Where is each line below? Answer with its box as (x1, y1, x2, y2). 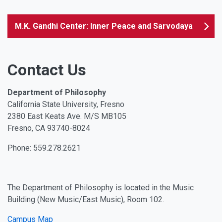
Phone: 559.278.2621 (7, 143, 81, 153)
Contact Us (7, 60, 86, 80)
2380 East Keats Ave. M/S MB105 (7, 111, 126, 121)
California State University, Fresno (7, 100, 124, 110)
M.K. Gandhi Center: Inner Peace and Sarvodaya (15, 21, 193, 31)
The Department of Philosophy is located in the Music (7, 183, 194, 193)
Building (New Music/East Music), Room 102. (7, 195, 164, 205)
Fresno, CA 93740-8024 (7, 123, 90, 133)
